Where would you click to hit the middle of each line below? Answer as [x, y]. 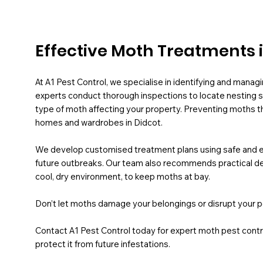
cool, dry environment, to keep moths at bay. [123, 176]
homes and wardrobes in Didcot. [99, 122]
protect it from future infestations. [103, 244]
